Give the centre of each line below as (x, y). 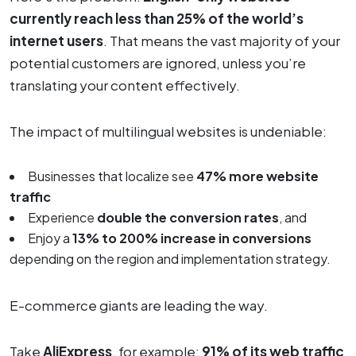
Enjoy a (50, 238)
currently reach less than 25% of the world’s (157, 18)
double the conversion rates (188, 217)
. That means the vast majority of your (222, 40)
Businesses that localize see (112, 176)
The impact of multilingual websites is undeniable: (168, 131)
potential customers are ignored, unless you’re (158, 62)
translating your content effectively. (125, 85)
